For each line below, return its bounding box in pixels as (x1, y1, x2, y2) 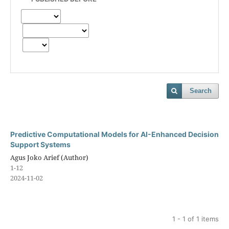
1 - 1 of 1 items (172, 215, 219, 223)
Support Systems (10, 140, 71, 149)
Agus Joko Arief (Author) (10, 153, 88, 162)
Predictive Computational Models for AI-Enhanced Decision (10, 130, 219, 139)
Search (190, 87, 212, 95)
